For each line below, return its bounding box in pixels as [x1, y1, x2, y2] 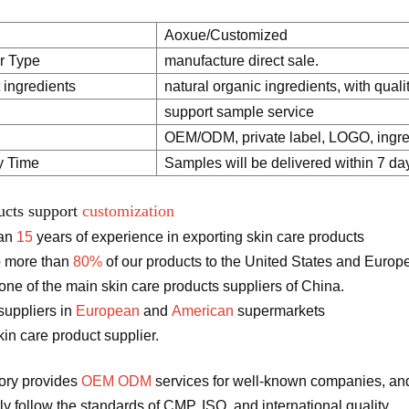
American [171, 302, 234, 319]
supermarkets [233, 302, 325, 319]
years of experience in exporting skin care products [32, 228, 364, 245]
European [75, 302, 140, 319]
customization [81, 201, 174, 220]
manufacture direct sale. [163, 52, 319, 68]
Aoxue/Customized [163, 26, 288, 43]
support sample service [163, 103, 314, 120]
